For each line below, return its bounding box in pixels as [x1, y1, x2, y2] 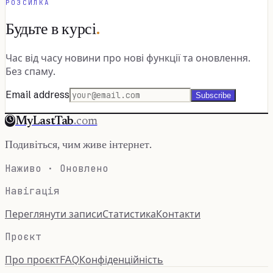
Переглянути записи [5, 208, 102, 221]
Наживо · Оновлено [5, 162, 108, 175]
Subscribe [196, 91, 231, 101]
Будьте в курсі [5, 22, 96, 38]
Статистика [102, 208, 156, 221]
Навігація [5, 185, 60, 198]
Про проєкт [5, 253, 60, 266]
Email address [5, 88, 69, 101]
